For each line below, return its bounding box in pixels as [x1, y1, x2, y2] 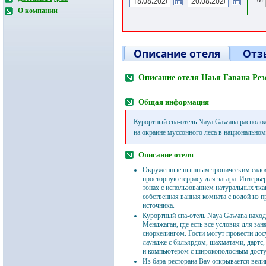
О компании [18, 7, 58, 15]
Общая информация [138, 97, 209, 106]
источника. [142, 201, 175, 210]
